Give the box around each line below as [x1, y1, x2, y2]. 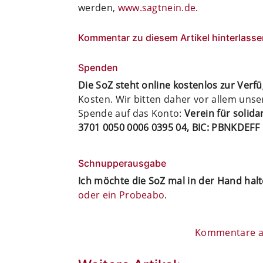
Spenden [78, 61, 118, 73]
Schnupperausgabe [78, 157, 166, 169]
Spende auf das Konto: [78, 106, 185, 120]
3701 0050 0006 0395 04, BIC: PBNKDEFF [78, 120, 259, 134]
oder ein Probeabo [78, 188, 165, 201]
